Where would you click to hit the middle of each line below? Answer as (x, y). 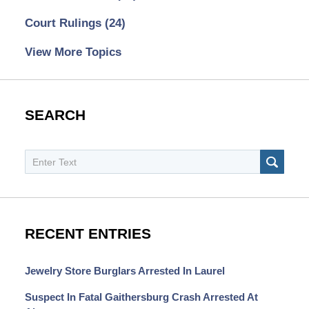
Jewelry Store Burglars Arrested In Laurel (124, 271)
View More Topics (73, 52)
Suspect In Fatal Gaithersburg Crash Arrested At (141, 297)
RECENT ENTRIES (88, 233)
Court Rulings (64, 23)
